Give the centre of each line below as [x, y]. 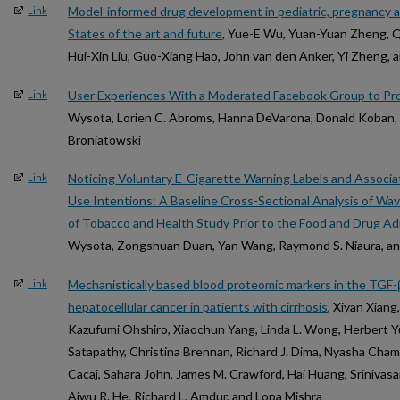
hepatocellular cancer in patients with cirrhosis [198, 306]
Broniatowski [104, 139]
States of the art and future [145, 33]
